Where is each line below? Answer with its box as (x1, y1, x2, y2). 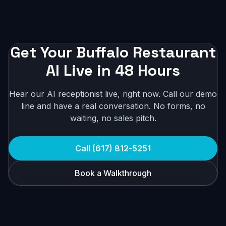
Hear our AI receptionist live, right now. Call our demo (9, 89, 217, 99)
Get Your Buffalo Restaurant (10, 42, 216, 62)
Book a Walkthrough (75, 168, 151, 178)
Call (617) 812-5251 (75, 143, 151, 153)
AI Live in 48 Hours (46, 61, 180, 80)
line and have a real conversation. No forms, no (21, 101, 205, 111)
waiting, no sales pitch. (70, 113, 156, 123)
